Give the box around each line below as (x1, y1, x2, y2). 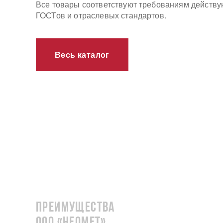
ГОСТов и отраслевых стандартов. (36, 9, 166, 21)
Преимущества (36, 201, 115, 215)
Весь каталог (55, 48, 110, 60)
